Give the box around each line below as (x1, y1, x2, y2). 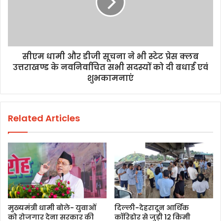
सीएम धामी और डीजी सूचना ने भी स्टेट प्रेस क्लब (22, 50, 199, 62)
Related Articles (8, 111, 80, 124)
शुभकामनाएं (87, 72, 134, 84)
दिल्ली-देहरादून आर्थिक (114, 202, 189, 213)
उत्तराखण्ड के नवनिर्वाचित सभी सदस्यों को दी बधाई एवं (13, 61, 208, 73)
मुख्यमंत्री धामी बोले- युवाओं (8, 202, 96, 213)
